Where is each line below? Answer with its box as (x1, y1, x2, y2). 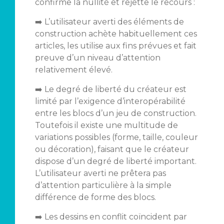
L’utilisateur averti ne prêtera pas (34, 168, 166, 178)
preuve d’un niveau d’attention (34, 53, 160, 62)
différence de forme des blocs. (34, 192, 156, 202)
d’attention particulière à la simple (34, 180, 171, 190)
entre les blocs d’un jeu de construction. (34, 108, 196, 118)
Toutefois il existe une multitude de (34, 120, 178, 130)
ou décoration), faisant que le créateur (34, 144, 189, 154)
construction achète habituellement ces (34, 29, 197, 38)
